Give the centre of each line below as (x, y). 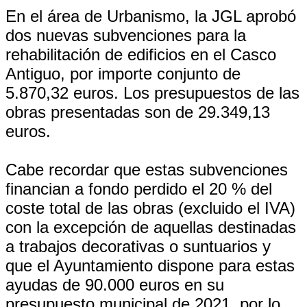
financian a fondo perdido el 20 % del (139, 189)
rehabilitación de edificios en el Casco (141, 54)
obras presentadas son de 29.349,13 (138, 112)
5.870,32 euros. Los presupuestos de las (152, 93)
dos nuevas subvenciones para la (126, 35)
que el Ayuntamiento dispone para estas (150, 266)
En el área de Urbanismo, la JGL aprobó (151, 16)
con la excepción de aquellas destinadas (151, 227)
